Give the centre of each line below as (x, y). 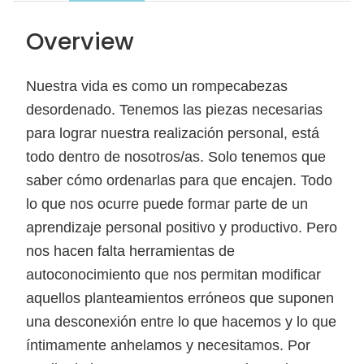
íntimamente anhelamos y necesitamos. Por (168, 345)
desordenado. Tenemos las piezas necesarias (174, 109)
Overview (80, 41)
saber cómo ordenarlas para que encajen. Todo (179, 180)
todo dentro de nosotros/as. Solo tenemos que (176, 156)
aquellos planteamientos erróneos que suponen (180, 298)
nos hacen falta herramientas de (130, 251)
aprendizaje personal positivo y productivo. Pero (182, 227)
